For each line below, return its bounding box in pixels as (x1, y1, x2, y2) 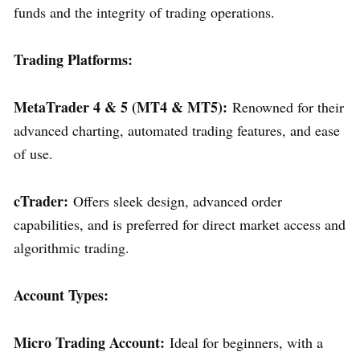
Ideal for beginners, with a (165, 332, 323, 352)
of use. (14, 143, 53, 163)
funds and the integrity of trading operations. (14, 2, 275, 22)
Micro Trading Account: (14, 331, 165, 353)
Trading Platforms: (14, 48, 133, 70)
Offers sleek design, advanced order (68, 190, 282, 211)
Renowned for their (227, 96, 344, 117)
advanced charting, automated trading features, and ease (14, 120, 340, 140)
